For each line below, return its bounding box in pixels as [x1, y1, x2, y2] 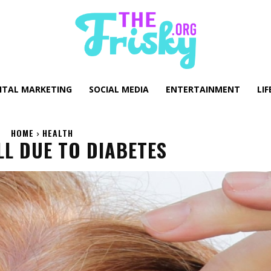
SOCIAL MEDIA [89, 83, 149, 95]
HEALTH [42, 126, 73, 139]
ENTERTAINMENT [166, 83, 240, 95]
